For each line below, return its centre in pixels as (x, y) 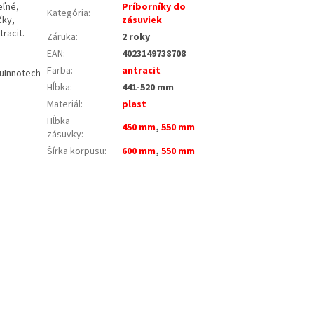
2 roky (136, 37)
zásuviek (142, 20)
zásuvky (64, 134)
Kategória (68, 13)
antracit (142, 70)
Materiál (64, 104)
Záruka (62, 37)
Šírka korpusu (76, 151)
